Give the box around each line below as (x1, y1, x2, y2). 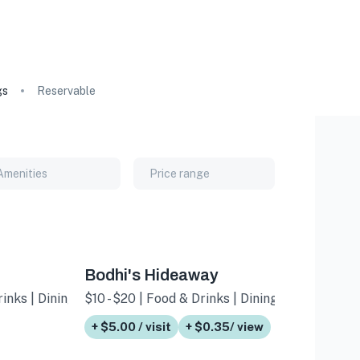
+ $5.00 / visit (92, 319, 172, 333)
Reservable (37, 84, 96, 97)
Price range (149, 166, 211, 180)
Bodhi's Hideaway (84, 265, 219, 284)
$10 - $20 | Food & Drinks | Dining (84, 290, 279, 306)
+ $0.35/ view (186, 319, 264, 333)
